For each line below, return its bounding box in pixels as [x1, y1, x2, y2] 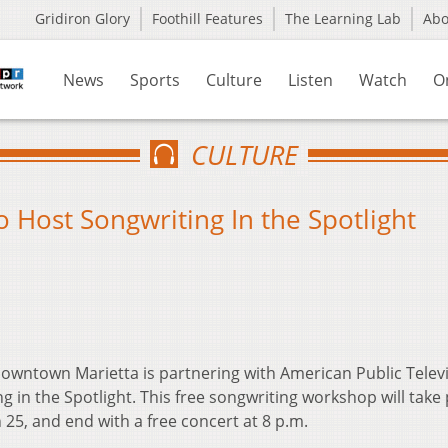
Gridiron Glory [35, 9, 130, 28]
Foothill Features [152, 9, 263, 28]
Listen [288, 69, 333, 91]
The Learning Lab [285, 9, 401, 28]
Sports [130, 69, 180, 91]
